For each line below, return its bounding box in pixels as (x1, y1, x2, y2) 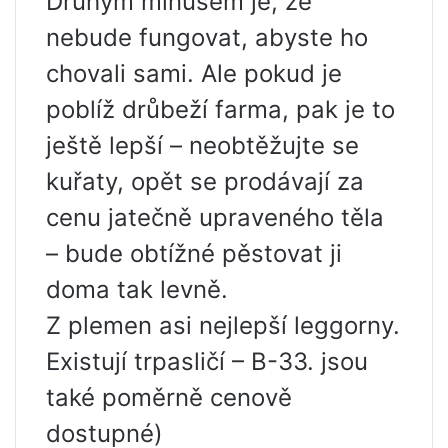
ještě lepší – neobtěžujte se (46, 130, 359, 160)
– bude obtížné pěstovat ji (46, 238, 342, 268)
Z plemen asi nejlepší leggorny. (46, 310, 400, 340)
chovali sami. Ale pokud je (46, 58, 342, 88)
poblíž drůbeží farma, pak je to (46, 94, 395, 124)
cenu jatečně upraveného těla (46, 202, 384, 232)
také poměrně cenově (46, 382, 292, 412)
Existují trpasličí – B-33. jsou (46, 346, 368, 376)
